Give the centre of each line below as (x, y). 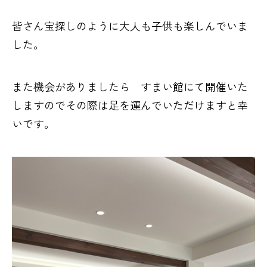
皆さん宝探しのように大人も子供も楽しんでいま (130, 25)
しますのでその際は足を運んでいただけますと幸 (130, 105)
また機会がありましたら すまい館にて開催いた (130, 86)
